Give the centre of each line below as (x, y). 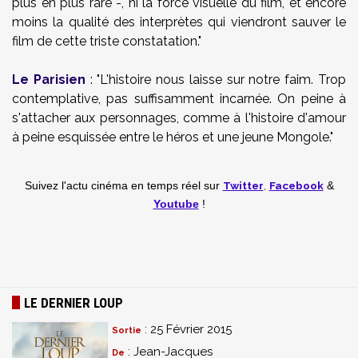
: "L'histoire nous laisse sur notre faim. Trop (216, 80)
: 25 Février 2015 (187, 329)
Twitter (243, 185)
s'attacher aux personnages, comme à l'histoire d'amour (179, 118)
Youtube (176, 204)
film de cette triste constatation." (107, 41)
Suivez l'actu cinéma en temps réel (114, 186)
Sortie (127, 330)
